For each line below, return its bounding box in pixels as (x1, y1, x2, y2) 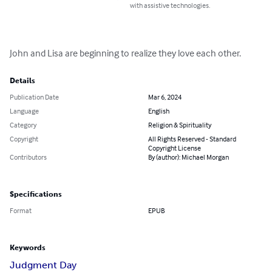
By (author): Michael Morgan (148, 152, 229, 162)
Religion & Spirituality (148, 120, 211, 130)
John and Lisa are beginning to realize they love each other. (10, 47, 241, 59)
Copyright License (148, 143, 201, 153)
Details (10, 76, 35, 86)
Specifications (10, 190, 62, 199)
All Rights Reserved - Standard (148, 134, 236, 144)
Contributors (10, 152, 47, 162)
